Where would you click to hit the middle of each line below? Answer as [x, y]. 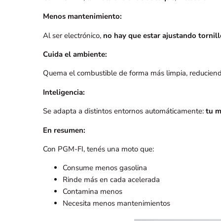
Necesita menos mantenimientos [116, 203]
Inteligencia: [64, 92]
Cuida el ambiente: [75, 55]
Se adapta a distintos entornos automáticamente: [124, 111]
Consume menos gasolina [105, 168]
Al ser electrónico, [73, 35]
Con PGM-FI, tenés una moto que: [98, 149]
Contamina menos [92, 192]
